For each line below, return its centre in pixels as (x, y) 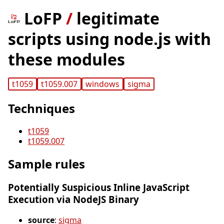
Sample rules (46, 164)
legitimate (118, 18)
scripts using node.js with (109, 39)
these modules (66, 59)
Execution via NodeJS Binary (73, 199)
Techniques (41, 108)
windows (102, 84)
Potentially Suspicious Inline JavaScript (99, 187)
